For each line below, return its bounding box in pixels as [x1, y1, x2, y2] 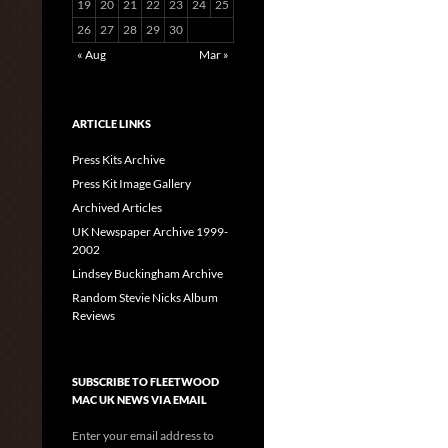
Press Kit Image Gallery [72, 176, 191, 191]
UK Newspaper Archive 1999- [72, 224, 228, 239]
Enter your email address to [72, 428, 214, 443]
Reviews [72, 308, 115, 323]
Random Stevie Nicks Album [72, 290, 218, 305]
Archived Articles [72, 200, 162, 215]
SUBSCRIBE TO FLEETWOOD [72, 375, 219, 388]
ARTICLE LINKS [72, 117, 151, 130]
